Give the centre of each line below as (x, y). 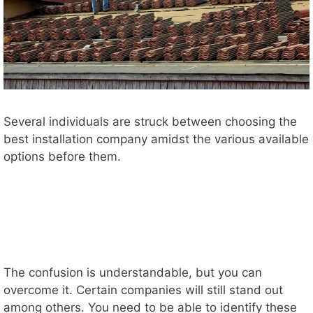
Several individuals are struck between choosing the (150, 122)
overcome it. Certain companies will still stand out (143, 290)
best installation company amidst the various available (156, 139)
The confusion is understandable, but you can (133, 272)
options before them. (62, 157)
